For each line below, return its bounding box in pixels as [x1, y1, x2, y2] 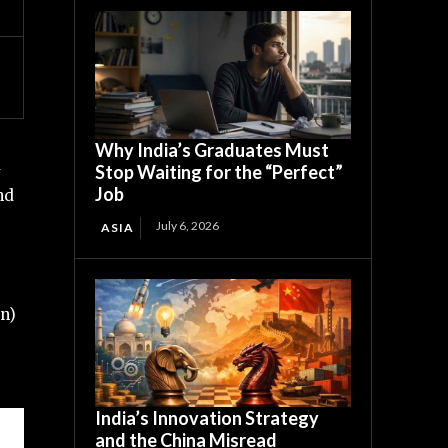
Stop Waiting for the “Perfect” [95, 160, 344, 183]
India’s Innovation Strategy [95, 406, 320, 429]
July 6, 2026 [156, 217, 220, 233]
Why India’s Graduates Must [95, 138, 330, 161]
